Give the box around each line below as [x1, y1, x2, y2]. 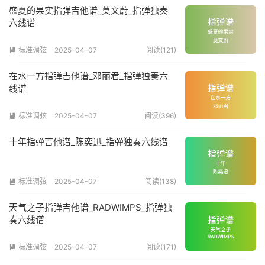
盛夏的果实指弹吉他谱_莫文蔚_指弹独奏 [9, 4, 168, 16]
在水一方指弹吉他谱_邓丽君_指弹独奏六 [9, 70, 168, 82]
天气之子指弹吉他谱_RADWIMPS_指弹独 [9, 201, 172, 213]
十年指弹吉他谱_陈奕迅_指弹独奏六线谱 [9, 135, 168, 147]
